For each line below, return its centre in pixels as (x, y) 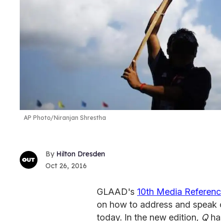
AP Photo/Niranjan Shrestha (65, 117)
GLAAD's (117, 192)
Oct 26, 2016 (66, 166)
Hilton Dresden (81, 154)
